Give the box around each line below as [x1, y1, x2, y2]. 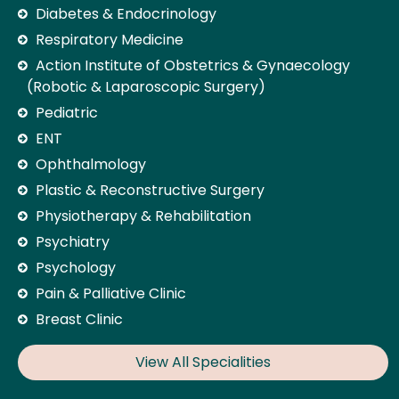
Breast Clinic [36, 308, 123, 330]
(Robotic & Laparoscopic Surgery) [27, 76, 265, 97]
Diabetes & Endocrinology [36, 3, 216, 24]
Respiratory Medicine [36, 28, 183, 50]
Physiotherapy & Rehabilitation [36, 205, 251, 226]
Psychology [36, 256, 116, 278]
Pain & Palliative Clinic [36, 282, 186, 304]
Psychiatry [36, 231, 110, 252]
